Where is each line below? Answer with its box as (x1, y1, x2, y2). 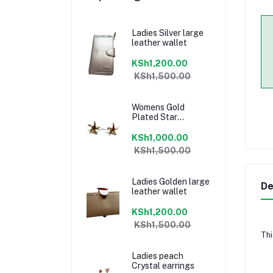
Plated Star (132, 112, 178, 122)
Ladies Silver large (132, 28, 204, 38)
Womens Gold (132, 102, 185, 112)
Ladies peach (132, 251, 184, 261)
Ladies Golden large (132, 177, 210, 186)
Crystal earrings (132, 261, 195, 271)
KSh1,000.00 (132, 133, 189, 143)
